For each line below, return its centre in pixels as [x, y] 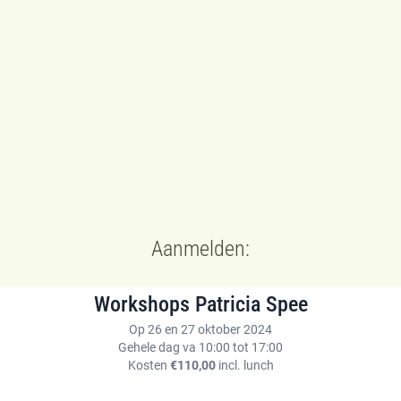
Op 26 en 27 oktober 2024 [200, 329]
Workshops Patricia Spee [200, 305]
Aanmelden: [200, 249]
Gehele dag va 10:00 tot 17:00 [200, 347]
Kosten [149, 365]
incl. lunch [244, 365]
